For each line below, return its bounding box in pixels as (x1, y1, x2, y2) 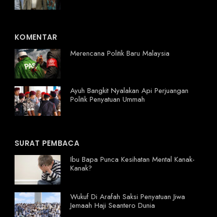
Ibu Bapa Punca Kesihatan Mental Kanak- (70, 154, 195, 165)
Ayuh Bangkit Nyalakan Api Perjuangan (70, 85, 188, 96)
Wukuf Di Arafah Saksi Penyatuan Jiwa (70, 191, 185, 202)
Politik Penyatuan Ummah (70, 94, 145, 105)
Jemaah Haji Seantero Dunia (70, 200, 155, 211)
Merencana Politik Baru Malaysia (70, 48, 170, 59)
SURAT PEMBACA (15, 138, 79, 149)
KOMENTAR (15, 32, 58, 43)
